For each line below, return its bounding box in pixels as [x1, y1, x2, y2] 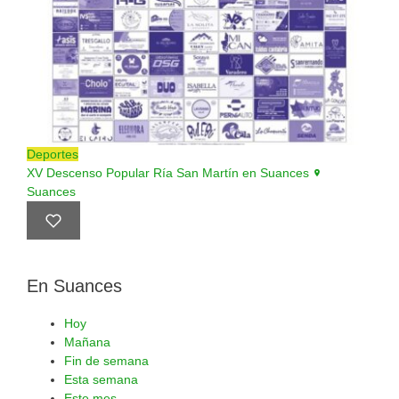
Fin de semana [64, 354, 149, 368]
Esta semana [64, 372, 138, 387]
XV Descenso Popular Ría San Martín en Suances [27, 166, 313, 180]
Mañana [64, 335, 110, 349]
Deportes [27, 147, 78, 161]
